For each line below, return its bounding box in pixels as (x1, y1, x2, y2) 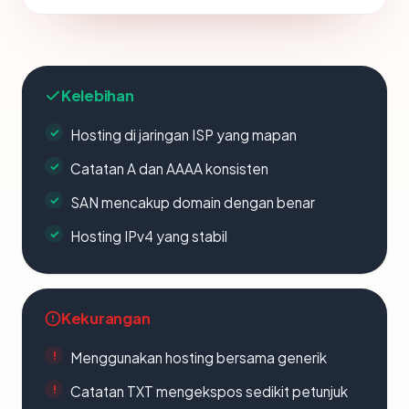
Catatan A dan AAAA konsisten (70, 160, 268, 177)
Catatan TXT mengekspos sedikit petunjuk (70, 383, 348, 400)
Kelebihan (61, 86, 134, 105)
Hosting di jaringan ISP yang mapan (70, 126, 297, 143)
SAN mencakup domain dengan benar (70, 194, 315, 211)
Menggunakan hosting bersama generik (70, 349, 327, 366)
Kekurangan (61, 309, 151, 328)
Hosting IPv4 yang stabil (70, 227, 227, 245)
